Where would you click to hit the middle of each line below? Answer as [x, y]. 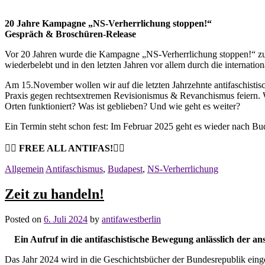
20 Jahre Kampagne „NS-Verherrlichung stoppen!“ [108, 23]
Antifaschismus [74, 169]
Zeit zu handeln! [54, 194]
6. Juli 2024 [66, 219]
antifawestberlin [131, 219]
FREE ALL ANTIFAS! [66, 148]
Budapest [125, 169]
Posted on [24, 219]
